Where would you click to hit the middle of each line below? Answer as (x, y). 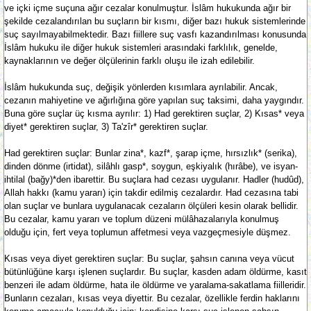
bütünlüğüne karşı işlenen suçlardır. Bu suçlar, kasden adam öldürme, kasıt (155, 272)
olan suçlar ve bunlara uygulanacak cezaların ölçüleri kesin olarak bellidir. (151, 206)
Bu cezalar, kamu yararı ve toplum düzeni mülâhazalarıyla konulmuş (142, 219)
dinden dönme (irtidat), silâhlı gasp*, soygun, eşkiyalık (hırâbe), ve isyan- (151, 166)
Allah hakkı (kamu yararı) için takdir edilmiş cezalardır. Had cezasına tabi (151, 193)
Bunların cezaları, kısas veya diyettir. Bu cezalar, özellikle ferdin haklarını (152, 298)
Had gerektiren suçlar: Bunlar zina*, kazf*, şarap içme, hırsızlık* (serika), (151, 153)
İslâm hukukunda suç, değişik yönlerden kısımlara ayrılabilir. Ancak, (141, 87)
